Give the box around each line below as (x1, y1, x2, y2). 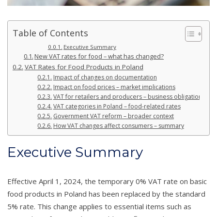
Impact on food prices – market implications (53, 82, 175, 91)
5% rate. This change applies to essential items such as (7, 201, 191, 211)
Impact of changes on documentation (53, 73, 157, 81)
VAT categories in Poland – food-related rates (53, 102, 181, 110)
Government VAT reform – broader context (53, 111, 174, 120)
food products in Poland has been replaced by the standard (7, 188, 205, 199)
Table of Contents (13, 27, 88, 39)
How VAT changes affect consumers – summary (53, 121, 184, 130)
